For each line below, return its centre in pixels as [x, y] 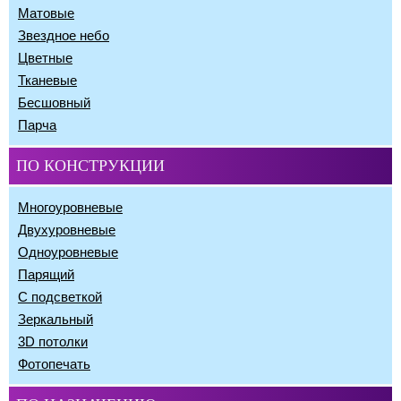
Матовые [46, 13]
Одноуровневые [68, 252]
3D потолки [53, 341]
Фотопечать [54, 363]
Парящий [46, 274]
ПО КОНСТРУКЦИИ [90, 165]
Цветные [45, 57]
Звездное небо [64, 35]
